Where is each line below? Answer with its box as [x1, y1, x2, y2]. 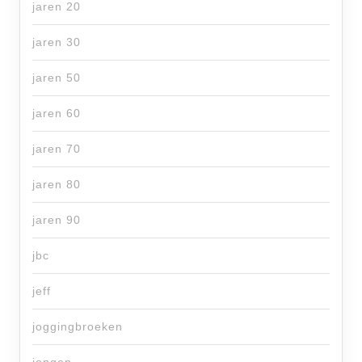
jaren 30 [32, 36, 81, 49]
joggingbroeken [32, 320, 123, 334]
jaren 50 [32, 71, 81, 85]
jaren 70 [32, 142, 81, 156]
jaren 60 [32, 107, 81, 120]
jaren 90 [32, 213, 81, 227]
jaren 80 [32, 178, 81, 192]
